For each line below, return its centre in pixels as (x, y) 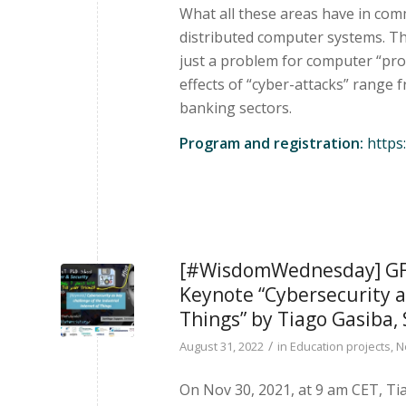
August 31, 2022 (222, 347)
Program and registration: (273, 144)
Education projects (340, 347)
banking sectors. (236, 107)
